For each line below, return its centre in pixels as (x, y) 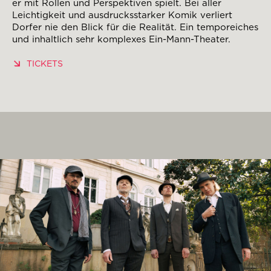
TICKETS (45, 63)
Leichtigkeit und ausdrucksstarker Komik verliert (122, 15)
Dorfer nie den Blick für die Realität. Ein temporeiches (135, 27)
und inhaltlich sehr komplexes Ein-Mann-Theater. (121, 39)
